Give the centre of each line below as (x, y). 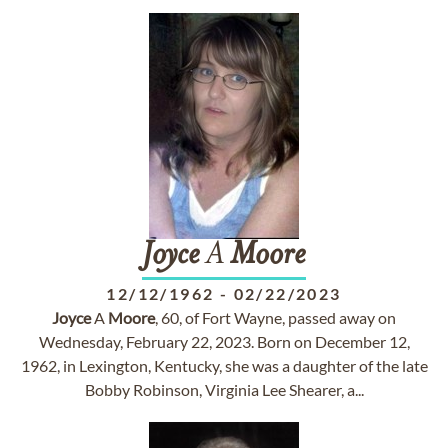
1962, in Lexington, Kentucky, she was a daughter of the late (224, 365)
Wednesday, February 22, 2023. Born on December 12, (224, 341)
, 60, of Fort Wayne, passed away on (275, 317)
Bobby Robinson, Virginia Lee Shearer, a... (224, 389)
